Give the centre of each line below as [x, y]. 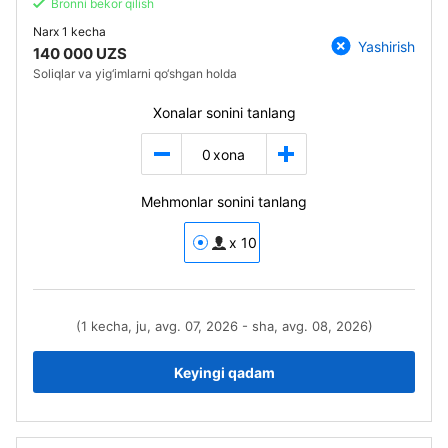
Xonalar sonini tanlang [224, 112]
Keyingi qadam [224, 372]
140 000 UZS [80, 53]
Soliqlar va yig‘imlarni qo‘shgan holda [135, 73]
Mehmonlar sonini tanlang [224, 201]
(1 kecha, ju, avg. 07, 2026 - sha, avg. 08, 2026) [224, 326]
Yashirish [386, 46]
